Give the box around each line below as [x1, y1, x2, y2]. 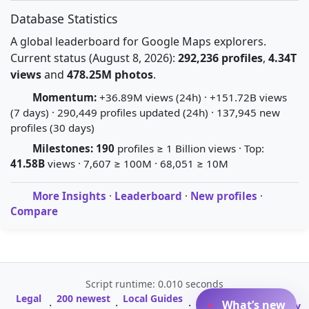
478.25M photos [67, 67, 153, 82]
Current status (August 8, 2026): [10, 50, 178, 66]
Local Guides [123, 292, 183, 305]
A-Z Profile [199, 292, 250, 305]
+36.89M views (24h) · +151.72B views [99, 90, 287, 104]
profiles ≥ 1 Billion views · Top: [114, 141, 264, 155]
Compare [10, 204, 58, 218]
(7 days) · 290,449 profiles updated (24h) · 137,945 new [10, 106, 280, 119]
